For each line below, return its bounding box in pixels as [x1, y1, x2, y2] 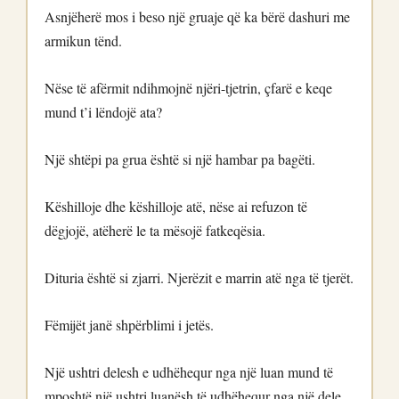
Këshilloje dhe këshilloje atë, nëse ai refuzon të [45, 197, 307, 216]
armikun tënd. [45, 31, 122, 50]
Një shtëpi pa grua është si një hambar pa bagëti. [45, 150, 315, 168]
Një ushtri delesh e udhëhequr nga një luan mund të [45, 362, 333, 381]
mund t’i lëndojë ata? [45, 102, 162, 121]
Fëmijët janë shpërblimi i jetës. [45, 315, 214, 334]
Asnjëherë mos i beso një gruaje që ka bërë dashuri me [45, 7, 350, 26]
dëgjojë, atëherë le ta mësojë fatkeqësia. [45, 221, 265, 240]
